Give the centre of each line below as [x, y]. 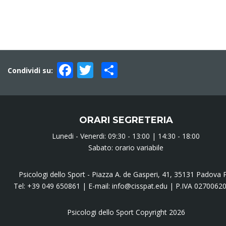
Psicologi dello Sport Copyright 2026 [126, 212]
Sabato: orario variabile [126, 148]
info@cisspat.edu [140, 186]
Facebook [109, 70]
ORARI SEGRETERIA [126, 120]
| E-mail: [96, 186]
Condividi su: [30, 70]
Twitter [120, 70]
